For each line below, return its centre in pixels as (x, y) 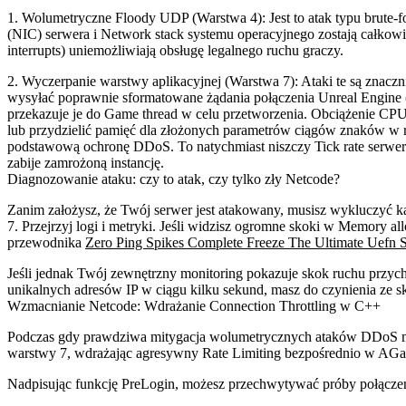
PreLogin (148, 384)
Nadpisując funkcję (64, 384)
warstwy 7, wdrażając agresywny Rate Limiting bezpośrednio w (193, 353)
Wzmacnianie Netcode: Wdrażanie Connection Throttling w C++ (194, 306)
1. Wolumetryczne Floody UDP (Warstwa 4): (136, 18)
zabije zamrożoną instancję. (86, 163)
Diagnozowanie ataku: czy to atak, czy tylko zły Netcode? (174, 179)
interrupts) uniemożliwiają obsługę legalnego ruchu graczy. (175, 51)
